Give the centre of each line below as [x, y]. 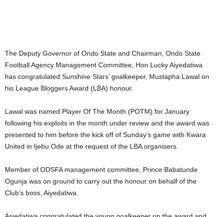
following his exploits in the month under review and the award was [107, 123]
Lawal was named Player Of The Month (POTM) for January [97, 111]
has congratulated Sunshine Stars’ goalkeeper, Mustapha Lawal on [107, 76]
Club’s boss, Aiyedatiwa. [42, 193]
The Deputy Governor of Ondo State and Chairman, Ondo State [103, 53]
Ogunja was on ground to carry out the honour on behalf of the [101, 181]
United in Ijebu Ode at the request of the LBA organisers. [92, 146]
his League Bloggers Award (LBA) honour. [69, 88]
